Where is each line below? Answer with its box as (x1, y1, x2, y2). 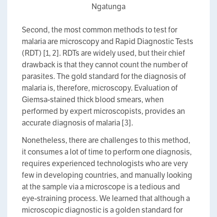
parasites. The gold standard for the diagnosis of (22, 71, 186, 81)
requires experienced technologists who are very (22, 158, 188, 169)
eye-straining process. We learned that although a (22, 193, 190, 203)
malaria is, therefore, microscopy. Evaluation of (22, 83, 178, 93)
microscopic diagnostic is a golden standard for (22, 205, 183, 215)
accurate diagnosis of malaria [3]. (22, 118, 133, 128)
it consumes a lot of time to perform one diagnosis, (22, 147, 192, 157)
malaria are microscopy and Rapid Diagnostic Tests (22, 36, 193, 46)
